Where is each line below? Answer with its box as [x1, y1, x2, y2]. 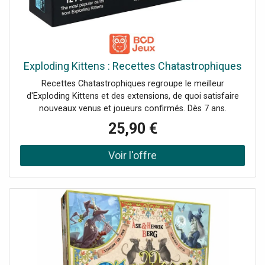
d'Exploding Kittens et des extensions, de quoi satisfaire [26, 91, 239, 101]
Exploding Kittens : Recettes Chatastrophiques [23, 59, 242, 72]
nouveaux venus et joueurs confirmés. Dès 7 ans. [38, 103, 227, 114]
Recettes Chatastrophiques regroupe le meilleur [41, 78, 224, 89]
